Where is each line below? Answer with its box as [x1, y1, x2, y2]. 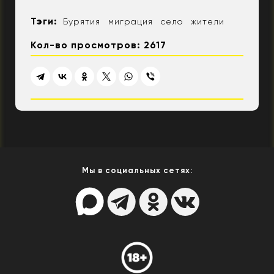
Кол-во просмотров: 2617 [31, 39, 166, 51]
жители [191, 16, 224, 26]
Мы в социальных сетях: [81, 165, 193, 175]
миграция [108, 16, 153, 26]
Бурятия [63, 16, 100, 26]
